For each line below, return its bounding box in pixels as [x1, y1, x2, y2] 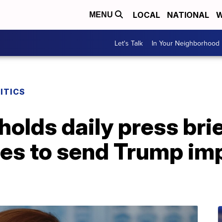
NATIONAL [167, 10, 209, 20]
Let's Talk [114, 38, 143, 48]
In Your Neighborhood [152, 38, 220, 48]
